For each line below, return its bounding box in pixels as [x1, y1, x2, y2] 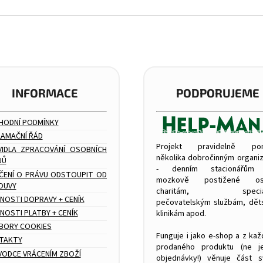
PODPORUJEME [176, 86, 260, 100]
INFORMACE [12, 86, 79, 100]
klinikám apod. [156, 208, 206, 220]
